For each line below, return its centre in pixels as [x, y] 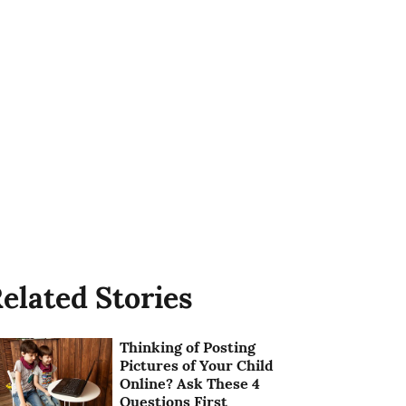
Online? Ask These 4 [190, 383]
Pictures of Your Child [197, 365]
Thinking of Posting [188, 347]
